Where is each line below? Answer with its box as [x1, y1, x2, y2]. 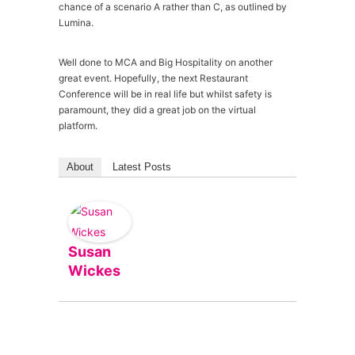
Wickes [68, 262, 120, 279]
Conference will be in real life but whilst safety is [59, 88, 272, 100]
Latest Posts [113, 161, 171, 173]
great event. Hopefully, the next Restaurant [59, 72, 248, 84]
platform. [59, 120, 97, 132]
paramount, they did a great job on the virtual [59, 104, 256, 116]
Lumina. [59, 17, 94, 29]
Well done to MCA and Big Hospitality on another [59, 56, 273, 68]
